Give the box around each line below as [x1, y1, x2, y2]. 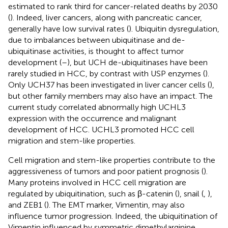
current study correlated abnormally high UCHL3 [8, 102, 186, 112]
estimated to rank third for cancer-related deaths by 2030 [8, 1, 218, 11]
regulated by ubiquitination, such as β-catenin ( [8, 188, 177, 198]
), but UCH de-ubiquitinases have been [67, 57, 208, 67]
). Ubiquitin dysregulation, [129, 23, 219, 34]
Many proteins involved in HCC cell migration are [8, 177, 186, 187]
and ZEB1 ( [8, 199, 46, 210]
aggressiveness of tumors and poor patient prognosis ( [8, 166, 204, 176]
